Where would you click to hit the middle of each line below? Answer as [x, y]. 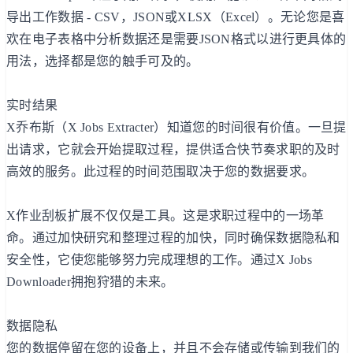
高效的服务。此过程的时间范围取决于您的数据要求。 [161, 171]
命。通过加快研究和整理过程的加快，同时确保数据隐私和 [173, 237]
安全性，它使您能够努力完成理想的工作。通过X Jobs [160, 259]
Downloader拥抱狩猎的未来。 [90, 281]
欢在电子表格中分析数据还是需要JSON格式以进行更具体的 [176, 39]
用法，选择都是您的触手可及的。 [103, 61]
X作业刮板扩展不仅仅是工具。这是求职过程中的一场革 [165, 215]
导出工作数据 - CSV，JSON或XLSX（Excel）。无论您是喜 [176, 17]
